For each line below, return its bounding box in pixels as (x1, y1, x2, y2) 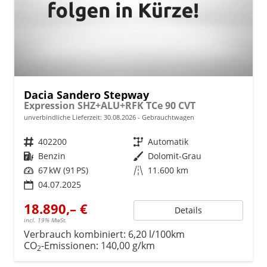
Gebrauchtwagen (140, 112, 194, 122)
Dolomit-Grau (148, 150, 201, 162)
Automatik (148, 135, 188, 147)
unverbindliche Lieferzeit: (24, 112, 104, 122)
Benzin (38, 150, 66, 162)
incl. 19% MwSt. (24, 215, 67, 224)
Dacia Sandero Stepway (24, 87, 149, 102)
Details (175, 204, 202, 216)
